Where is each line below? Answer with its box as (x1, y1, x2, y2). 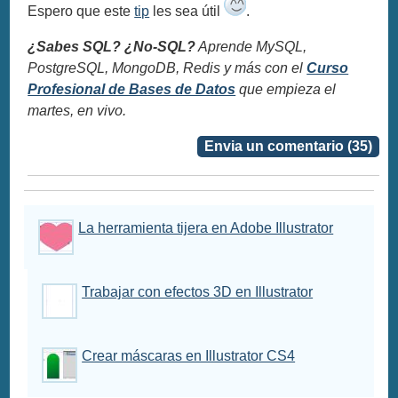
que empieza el (235, 81, 337, 97)
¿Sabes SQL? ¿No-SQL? (28, 38, 196, 54)
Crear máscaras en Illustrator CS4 (82, 347, 296, 363)
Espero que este (28, 3, 135, 19)
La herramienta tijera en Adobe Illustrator (78, 219, 334, 235)
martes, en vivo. (28, 102, 127, 118)
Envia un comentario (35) (203, 138, 372, 154)
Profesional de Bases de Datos (28, 81, 236, 97)
